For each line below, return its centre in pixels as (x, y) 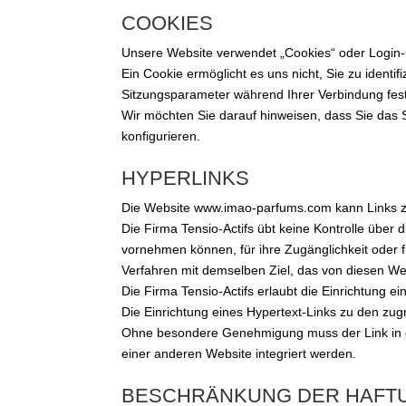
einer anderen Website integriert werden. (239, 354)
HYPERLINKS (186, 179)
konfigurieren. (161, 136)
